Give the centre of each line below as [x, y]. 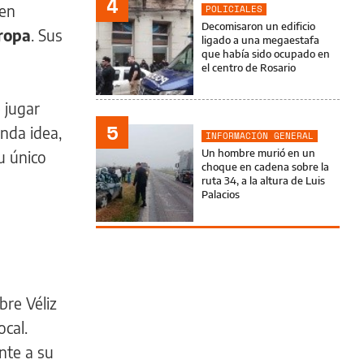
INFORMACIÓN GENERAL [260, 136]
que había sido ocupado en [266, 54]
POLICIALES [234, 9]
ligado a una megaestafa [260, 40]
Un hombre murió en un [258, 153]
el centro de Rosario [249, 67]
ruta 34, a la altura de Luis [263, 180]
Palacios [221, 194]
